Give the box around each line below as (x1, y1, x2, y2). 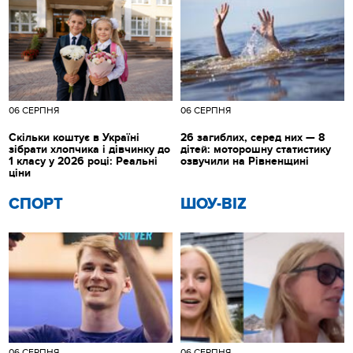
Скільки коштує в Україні (9, 130, 140, 144)
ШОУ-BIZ (180, 194, 247, 214)
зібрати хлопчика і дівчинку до (9, 142, 171, 156)
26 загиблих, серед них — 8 (180, 130, 325, 144)
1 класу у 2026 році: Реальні (9, 154, 158, 168)
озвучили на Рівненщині (180, 154, 309, 168)
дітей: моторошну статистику (180, 142, 331, 156)
